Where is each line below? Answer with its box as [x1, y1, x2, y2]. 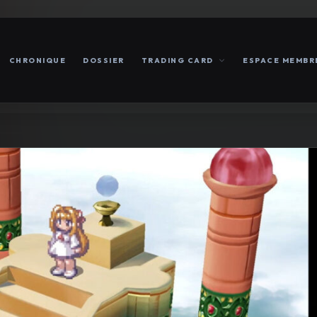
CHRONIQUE [8, 55, 67, 65]
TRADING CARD [141, 55, 214, 65]
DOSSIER [83, 55, 125, 65]
